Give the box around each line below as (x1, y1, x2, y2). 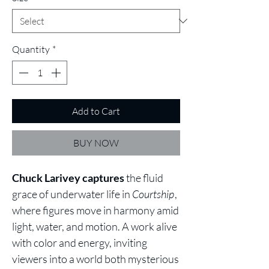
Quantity (12, 43, 50, 55)
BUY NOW (73, 137, 119, 149)
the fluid (124, 171, 163, 184)
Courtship (132, 187, 174, 201)
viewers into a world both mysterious (12, 252, 179, 265)
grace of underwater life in (12, 187, 132, 201)
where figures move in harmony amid (12, 204, 179, 217)
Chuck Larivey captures (12, 171, 124, 184)
